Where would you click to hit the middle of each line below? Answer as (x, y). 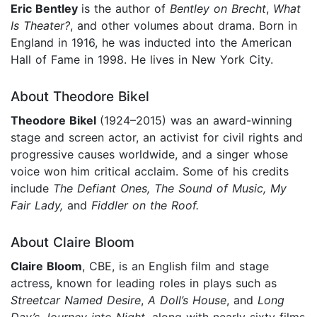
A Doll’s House (185, 300)
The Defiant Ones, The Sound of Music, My (168, 189)
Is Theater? (40, 26)
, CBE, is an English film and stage (175, 266)
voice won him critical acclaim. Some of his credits (150, 172)
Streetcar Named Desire (76, 300)
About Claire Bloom (73, 243)
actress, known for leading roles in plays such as (144, 283)
